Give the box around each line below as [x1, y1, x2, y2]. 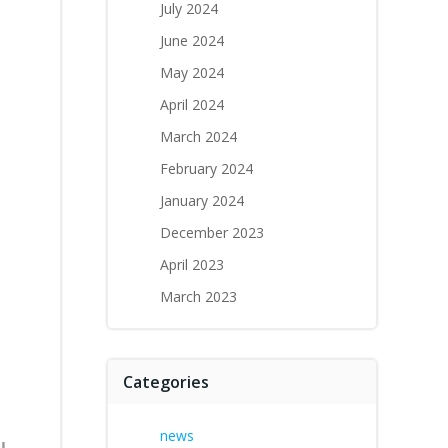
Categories [123, 371, 209, 393]
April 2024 [160, 95, 224, 114]
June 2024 [160, 31, 224, 50]
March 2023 [160, 287, 237, 306]
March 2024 [160, 127, 237, 146]
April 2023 [160, 255, 224, 274]
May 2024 [160, 63, 224, 82]
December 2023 [160, 223, 264, 242]
